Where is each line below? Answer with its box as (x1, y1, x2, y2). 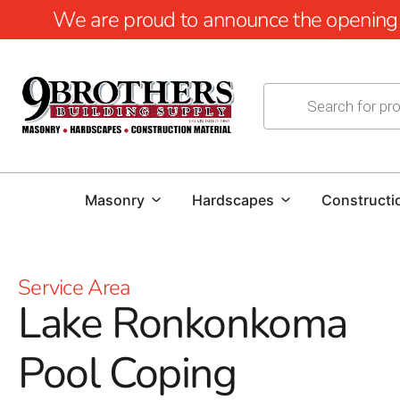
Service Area (18, 272, 131, 302)
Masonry (85, 191, 145, 209)
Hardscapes (192, 191, 274, 209)
